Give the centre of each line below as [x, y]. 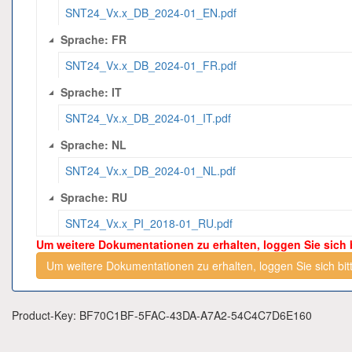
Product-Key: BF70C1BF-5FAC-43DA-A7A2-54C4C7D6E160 [162, 315]
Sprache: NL [94, 145]
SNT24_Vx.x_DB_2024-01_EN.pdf [151, 13]
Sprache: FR [94, 40]
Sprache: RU [94, 198]
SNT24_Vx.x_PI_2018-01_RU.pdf [149, 223]
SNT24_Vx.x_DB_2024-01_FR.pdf [151, 65]
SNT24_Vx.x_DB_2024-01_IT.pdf [148, 118]
